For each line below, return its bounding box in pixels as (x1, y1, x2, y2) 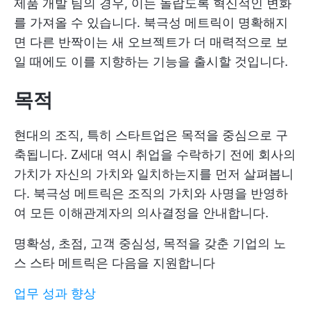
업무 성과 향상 (14, 285, 96, 301)
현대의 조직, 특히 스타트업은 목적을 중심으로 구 (14, 127, 288, 142)
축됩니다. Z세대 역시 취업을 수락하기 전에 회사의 (14, 146, 296, 162)
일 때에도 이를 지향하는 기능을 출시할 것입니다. (14, 53, 288, 69)
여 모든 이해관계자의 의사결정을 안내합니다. (14, 205, 269, 220)
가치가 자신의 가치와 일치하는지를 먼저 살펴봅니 (14, 166, 294, 181)
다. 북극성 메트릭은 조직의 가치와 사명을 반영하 (14, 185, 288, 201)
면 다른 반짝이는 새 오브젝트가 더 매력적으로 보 (14, 34, 288, 49)
